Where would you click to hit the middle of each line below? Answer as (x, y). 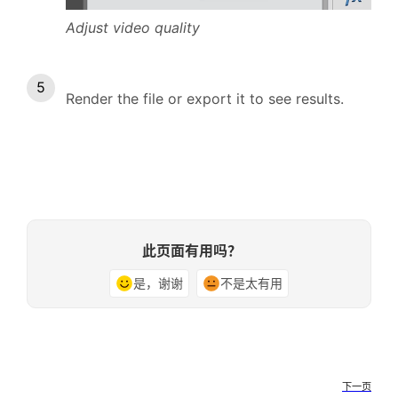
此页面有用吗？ (192, 249)
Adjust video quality (133, 27)
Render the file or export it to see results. (205, 98)
